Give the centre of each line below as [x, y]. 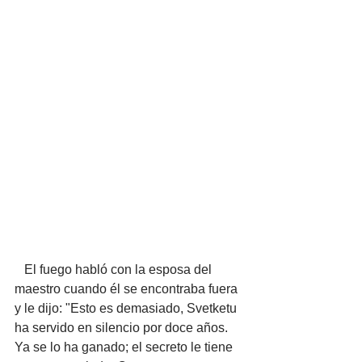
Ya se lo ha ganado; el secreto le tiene [125, 347]
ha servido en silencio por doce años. [123, 328]
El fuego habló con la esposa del [19, 269]
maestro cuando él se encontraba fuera [128, 289]
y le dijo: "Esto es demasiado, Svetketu [127, 308]
